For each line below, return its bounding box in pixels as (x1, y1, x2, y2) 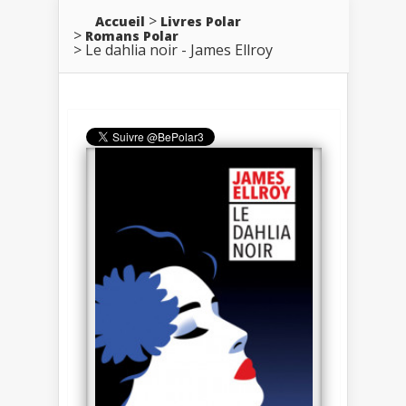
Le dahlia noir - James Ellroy (85, 39, 273, 60)
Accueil (95, 12, 145, 30)
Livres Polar (160, 12, 241, 30)
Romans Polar (85, 26, 179, 44)
